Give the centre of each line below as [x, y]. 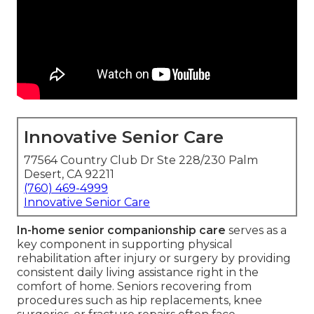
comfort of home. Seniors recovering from [134, 287]
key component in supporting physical [125, 245]
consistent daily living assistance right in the [138, 273]
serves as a [256, 231]
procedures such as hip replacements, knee [139, 301]
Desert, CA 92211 [69, 175]
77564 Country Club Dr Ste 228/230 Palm [141, 161]
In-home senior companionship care [121, 231]
